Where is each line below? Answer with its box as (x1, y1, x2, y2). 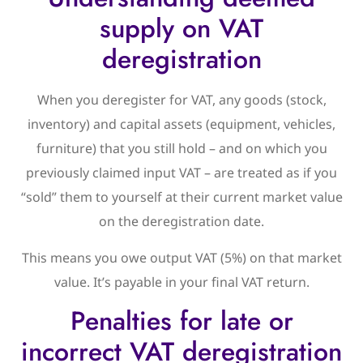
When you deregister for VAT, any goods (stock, (36, 91, 327, 109)
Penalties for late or (70, 302, 293, 340)
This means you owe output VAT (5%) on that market (21, 248, 342, 267)
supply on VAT (100, 10, 263, 48)
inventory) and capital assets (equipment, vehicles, (28, 115, 335, 134)
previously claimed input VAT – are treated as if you (26, 164, 337, 182)
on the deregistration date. (99, 212, 264, 231)
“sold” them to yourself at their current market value (20, 188, 343, 207)
